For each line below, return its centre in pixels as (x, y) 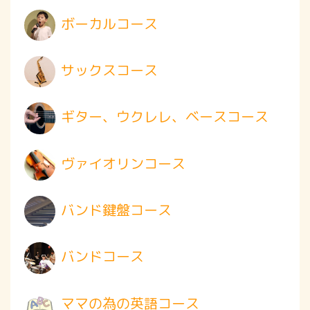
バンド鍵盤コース (116, 210)
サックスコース (109, 70)
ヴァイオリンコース (123, 163)
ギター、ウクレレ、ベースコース (164, 117)
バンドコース (102, 256)
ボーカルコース (109, 23)
